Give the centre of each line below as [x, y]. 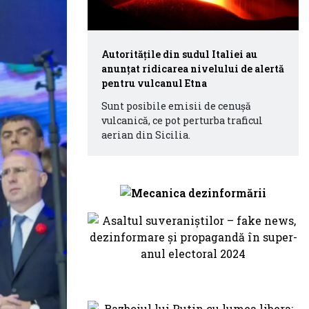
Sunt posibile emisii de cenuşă [176, 106]
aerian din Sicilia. [146, 135]
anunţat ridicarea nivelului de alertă [193, 69]
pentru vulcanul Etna [154, 83]
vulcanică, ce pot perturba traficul [182, 120]
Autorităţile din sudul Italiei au [179, 54]
